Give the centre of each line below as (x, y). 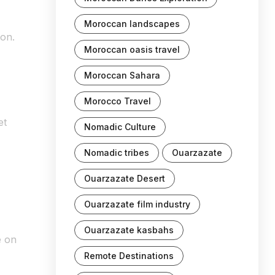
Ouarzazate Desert (125, 178)
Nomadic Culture (120, 127)
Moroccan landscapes (132, 24)
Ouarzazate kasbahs (129, 230)
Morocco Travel (118, 101)
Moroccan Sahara (122, 75)
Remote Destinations (129, 256)
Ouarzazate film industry (137, 204)
